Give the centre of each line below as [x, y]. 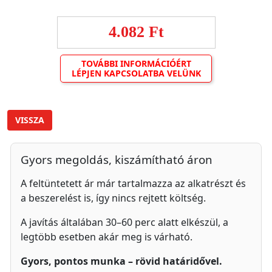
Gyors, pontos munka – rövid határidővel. [121, 261]
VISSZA [30, 120]
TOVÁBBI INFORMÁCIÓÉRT [136, 63]
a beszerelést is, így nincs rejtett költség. [113, 198]
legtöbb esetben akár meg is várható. [107, 237]
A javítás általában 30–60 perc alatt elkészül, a [124, 222]
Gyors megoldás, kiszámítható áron [117, 159]
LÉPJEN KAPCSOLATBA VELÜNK [136, 73]
